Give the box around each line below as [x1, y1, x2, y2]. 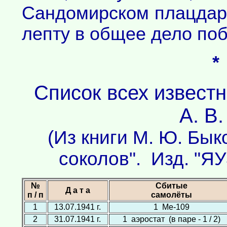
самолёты [151, 191, 192, 199]
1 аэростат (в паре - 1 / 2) [123, 215, 220, 223]
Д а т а [65, 186, 90, 195]
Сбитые [156, 181, 187, 190]
